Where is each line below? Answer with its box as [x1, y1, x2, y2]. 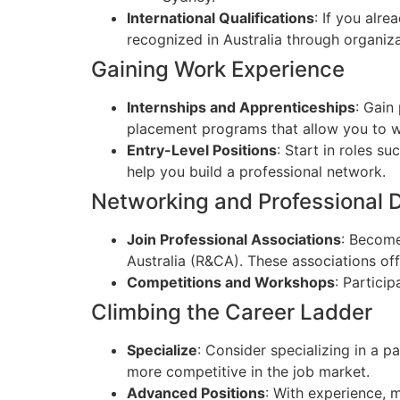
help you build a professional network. [127, 162, 386, 181]
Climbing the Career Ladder [91, 299, 372, 326]
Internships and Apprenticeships [127, 98, 355, 117]
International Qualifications [127, 9, 314, 28]
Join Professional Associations [127, 230, 341, 249]
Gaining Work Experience [91, 56, 345, 83]
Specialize [127, 341, 197, 360]
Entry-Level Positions [127, 141, 277, 160]
